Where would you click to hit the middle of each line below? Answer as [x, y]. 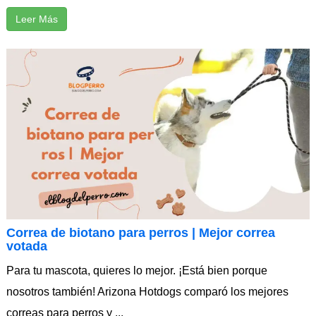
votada [27, 246]
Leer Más [37, 19]
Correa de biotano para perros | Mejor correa [141, 232]
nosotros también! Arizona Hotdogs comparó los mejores [147, 291]
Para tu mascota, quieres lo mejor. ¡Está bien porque [137, 270]
